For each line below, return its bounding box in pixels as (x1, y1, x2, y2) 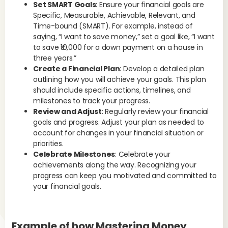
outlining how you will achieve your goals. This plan (33, 74, 206, 84)
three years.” (33, 52, 76, 63)
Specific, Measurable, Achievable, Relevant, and (33, 10, 195, 20)
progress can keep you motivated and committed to (33, 170, 217, 181)
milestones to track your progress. (33, 95, 150, 106)
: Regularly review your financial (101, 106, 209, 117)
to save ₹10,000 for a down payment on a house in (33, 42, 203, 52)
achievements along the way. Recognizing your (33, 159, 196, 170)
